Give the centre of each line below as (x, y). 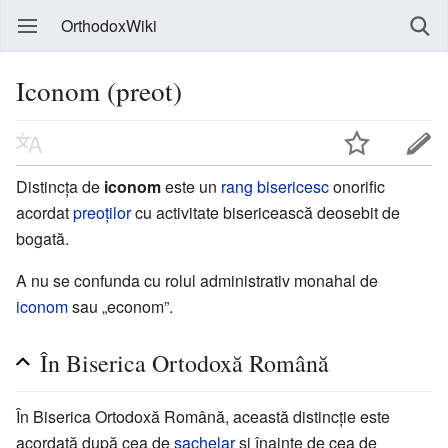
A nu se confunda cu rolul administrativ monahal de (197, 280)
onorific (357, 186)
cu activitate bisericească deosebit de (265, 212)
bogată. (42, 238)
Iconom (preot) (99, 90)
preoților (102, 212)
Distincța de (60, 186)
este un (191, 186)
